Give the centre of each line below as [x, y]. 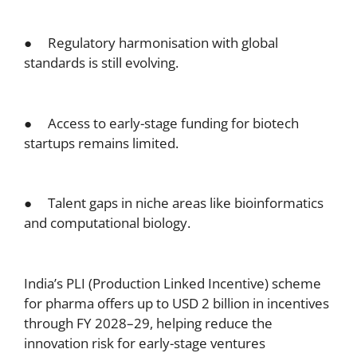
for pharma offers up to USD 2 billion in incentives [177, 303]
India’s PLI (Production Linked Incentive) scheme [173, 283]
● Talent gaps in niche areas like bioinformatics [174, 203]
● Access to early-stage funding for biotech [161, 123]
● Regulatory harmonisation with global [151, 43]
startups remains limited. [101, 143]
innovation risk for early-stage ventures [145, 343]
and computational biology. [107, 223]
